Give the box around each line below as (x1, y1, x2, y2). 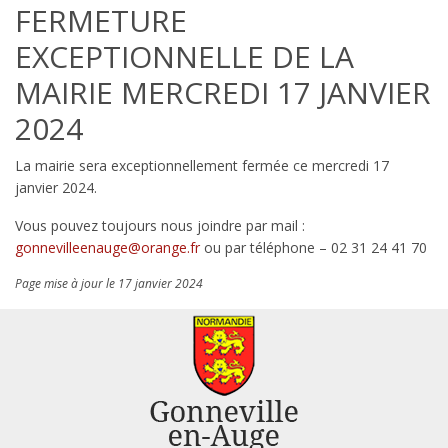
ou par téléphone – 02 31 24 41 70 (200, 237, 427, 257)
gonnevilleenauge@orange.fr (15, 237, 200, 257)
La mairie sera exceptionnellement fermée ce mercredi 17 (15, 155, 389, 175)
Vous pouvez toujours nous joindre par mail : (15, 215, 305, 235)
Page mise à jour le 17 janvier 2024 (15, 274, 203, 292)
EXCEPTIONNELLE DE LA (15, 35, 354, 77)
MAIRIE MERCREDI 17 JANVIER (15, 71, 431, 113)
